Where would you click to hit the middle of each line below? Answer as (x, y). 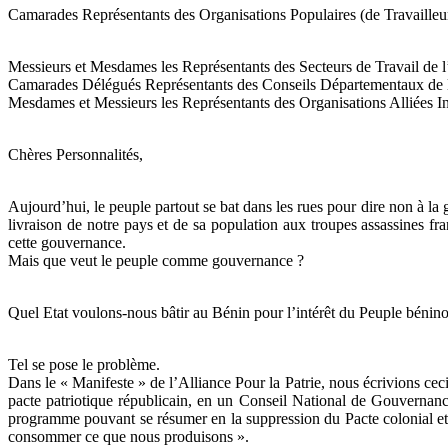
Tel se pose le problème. (84, 365)
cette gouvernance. (67, 243)
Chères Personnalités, (75, 155)
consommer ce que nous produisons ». (128, 437)
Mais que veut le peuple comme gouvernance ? (156, 261)
